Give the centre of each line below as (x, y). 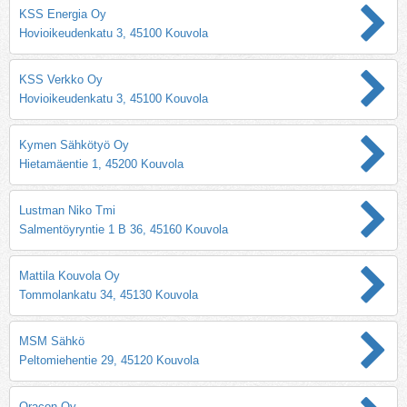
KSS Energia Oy (63, 14)
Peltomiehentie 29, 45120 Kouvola (109, 360)
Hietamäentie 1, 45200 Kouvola (101, 164)
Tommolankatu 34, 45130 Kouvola (109, 294)
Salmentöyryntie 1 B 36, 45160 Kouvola (124, 229)
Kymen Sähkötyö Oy (74, 144)
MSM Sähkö (52, 341)
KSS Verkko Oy (61, 79)
